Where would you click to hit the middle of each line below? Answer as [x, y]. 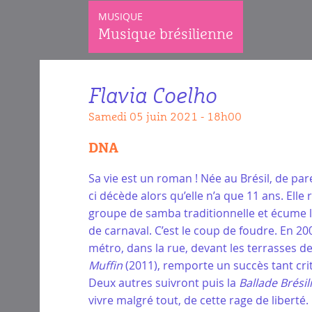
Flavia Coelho [153, 96]
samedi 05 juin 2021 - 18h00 [168, 117]
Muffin [106, 265]
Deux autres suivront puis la [164, 282]
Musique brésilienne [166, 34]
